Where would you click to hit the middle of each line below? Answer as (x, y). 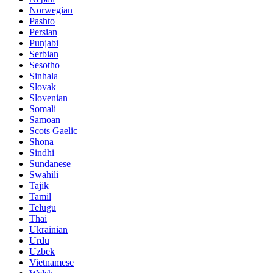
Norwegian (51, 10)
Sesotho (44, 65)
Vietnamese (51, 263)
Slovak (43, 87)
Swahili (44, 175)
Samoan (45, 120)
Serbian (44, 54)
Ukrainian (48, 230)
